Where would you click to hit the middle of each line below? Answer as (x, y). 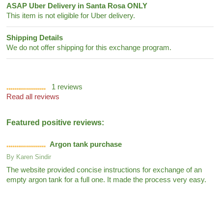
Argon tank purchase (86, 144)
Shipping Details (35, 38)
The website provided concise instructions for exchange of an (104, 170)
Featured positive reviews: (55, 122)
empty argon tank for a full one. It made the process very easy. (107, 179)
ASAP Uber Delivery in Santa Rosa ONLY (77, 6)
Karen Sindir (34, 157)
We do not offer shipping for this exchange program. (89, 47)
